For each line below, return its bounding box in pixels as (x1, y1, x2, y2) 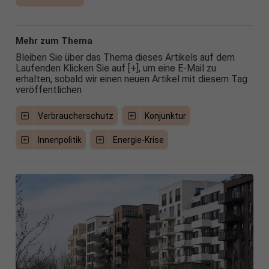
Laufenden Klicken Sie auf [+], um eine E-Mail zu (15, 62, 216, 74)
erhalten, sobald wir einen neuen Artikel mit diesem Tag (15, 73, 247, 85)
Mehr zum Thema (15, 35, 92, 47)
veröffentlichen (15, 84, 82, 96)
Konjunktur (144, 111, 186, 121)
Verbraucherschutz (38, 111, 114, 121)
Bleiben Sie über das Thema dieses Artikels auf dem (15, 52, 235, 64)
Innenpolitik (38, 135, 82, 145)
